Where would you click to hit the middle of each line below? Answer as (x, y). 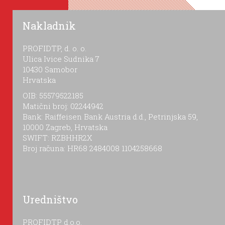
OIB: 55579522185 (53, 96)
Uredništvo (50, 200)
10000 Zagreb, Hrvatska (65, 127)
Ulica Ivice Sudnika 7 (61, 59)
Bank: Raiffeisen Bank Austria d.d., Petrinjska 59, (110, 117)
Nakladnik (49, 26)
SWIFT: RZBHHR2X (58, 138)
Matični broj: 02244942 (63, 106)
